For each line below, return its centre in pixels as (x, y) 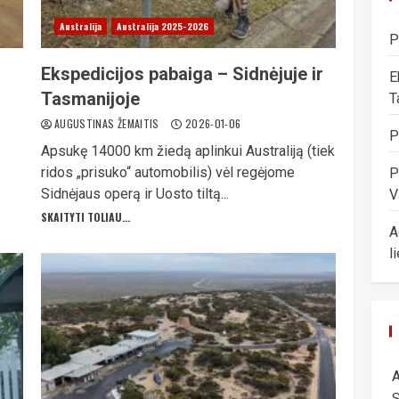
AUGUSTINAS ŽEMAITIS (108, 123)
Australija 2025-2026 (162, 26)
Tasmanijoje (90, 99)
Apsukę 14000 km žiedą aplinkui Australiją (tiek (187, 151)
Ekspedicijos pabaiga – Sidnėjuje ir (182, 74)
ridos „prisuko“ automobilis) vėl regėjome (167, 172)
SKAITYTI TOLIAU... (85, 217)
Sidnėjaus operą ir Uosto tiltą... (134, 194)
